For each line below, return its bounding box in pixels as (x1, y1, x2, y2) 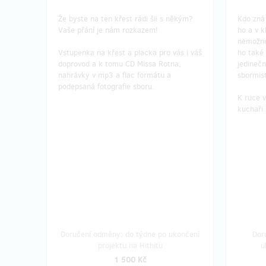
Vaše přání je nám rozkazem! (58, 24, 158, 35)
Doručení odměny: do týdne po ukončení (61, 229, 199, 239)
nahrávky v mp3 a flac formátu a (58, 69, 171, 80)
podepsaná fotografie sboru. (58, 81, 154, 91)
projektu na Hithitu (97, 240, 163, 251)
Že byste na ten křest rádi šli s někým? (58, 13, 193, 24)
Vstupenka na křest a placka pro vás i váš (58, 47, 202, 58)
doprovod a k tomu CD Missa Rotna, (58, 58, 181, 69)
